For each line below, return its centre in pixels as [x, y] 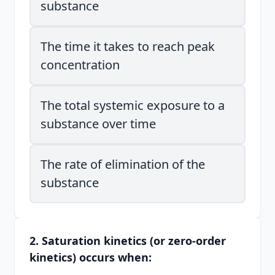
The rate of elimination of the [123, 164]
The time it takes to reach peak [128, 46]
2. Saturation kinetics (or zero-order [128, 241]
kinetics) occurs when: [91, 257]
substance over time [98, 124]
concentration [80, 65]
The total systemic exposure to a [133, 105]
